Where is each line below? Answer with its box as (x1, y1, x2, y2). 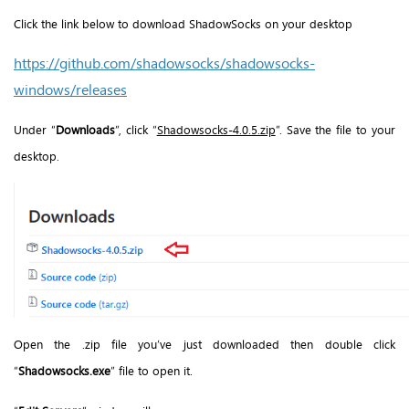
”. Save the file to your (275, 121, 395, 138)
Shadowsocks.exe (18, 362, 110, 380)
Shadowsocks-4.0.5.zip (156, 121, 276, 138)
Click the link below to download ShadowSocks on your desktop (14, 16, 352, 33)
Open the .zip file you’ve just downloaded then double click (14, 336, 395, 353)
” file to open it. (110, 362, 193, 380)
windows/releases (14, 79, 127, 99)
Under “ (14, 121, 56, 138)
